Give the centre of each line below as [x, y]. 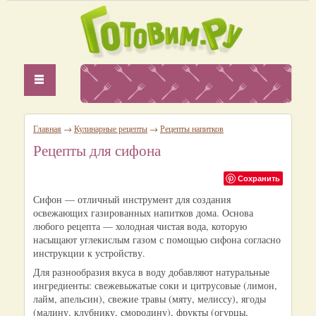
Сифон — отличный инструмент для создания [132, 199]
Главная [47, 128]
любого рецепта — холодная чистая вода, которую [140, 226]
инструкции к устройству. [89, 253]
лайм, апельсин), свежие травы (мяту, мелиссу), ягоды [150, 299]
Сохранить [259, 178]
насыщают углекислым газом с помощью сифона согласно [157, 239]
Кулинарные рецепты [111, 128]
